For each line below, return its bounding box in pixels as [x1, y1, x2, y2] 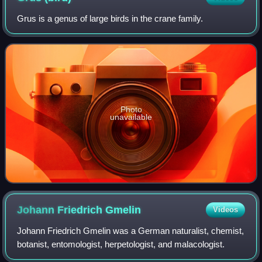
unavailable [110, 112, 152, 122]
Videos [212, 205, 238, 215]
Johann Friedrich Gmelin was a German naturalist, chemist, [17, 226, 244, 236]
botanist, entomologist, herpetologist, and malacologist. [17, 239, 225, 250]
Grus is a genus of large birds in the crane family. [17, 13, 204, 24]
